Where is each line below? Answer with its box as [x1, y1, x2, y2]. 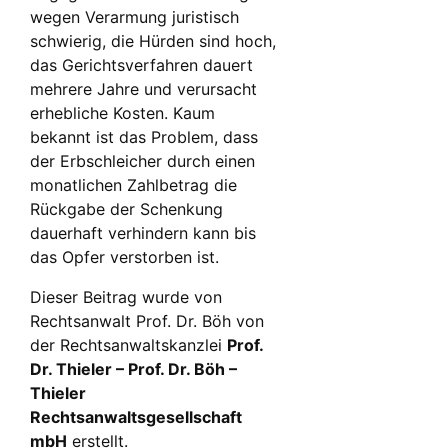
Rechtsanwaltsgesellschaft [30, 407, 242, 428]
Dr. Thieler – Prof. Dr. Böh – [30, 359, 237, 380]
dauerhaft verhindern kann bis [30, 223, 256, 244]
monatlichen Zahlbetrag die [30, 175, 237, 196]
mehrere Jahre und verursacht [30, 79, 257, 100]
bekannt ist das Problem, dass [30, 127, 258, 148]
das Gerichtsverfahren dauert [30, 55, 253, 76]
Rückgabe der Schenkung [30, 199, 223, 220]
